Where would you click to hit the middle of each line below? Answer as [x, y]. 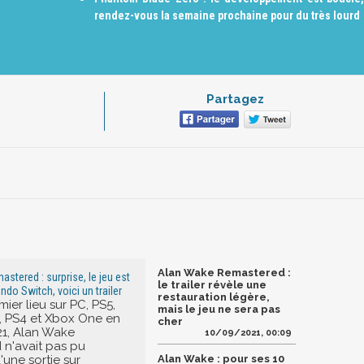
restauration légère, [214, 297]
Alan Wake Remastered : [224, 272]
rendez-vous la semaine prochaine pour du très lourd [227, 16]
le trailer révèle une [212, 284]
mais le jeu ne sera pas [219, 309]
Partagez [235, 99]
